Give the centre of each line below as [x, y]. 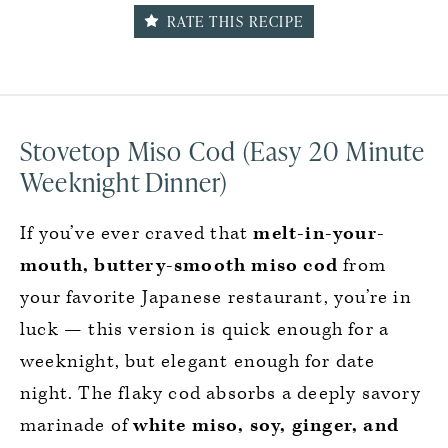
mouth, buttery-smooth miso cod [179, 265]
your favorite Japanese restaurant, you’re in [216, 297]
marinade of [77, 425]
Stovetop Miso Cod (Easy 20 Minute [223, 151]
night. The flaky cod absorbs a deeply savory [220, 393]
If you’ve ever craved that [137, 233]
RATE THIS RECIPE [233, 21]
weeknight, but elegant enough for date [198, 361]
